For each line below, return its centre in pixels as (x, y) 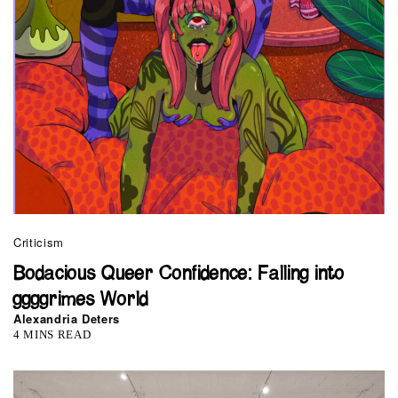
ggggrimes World (81, 299)
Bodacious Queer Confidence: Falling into (179, 274)
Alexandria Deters (67, 318)
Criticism (39, 242)
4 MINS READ (52, 334)
